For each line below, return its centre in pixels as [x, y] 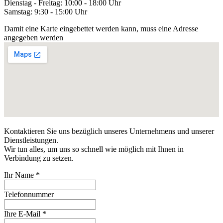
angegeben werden [34, 37]
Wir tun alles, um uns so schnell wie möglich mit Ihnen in [94, 149]
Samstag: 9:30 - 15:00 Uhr [46, 11]
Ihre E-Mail [22, 214]
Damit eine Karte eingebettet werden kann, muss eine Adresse [101, 28]
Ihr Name [19, 175]
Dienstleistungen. [31, 140]
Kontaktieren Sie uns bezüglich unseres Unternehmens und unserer [109, 131]
